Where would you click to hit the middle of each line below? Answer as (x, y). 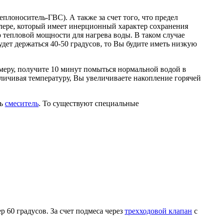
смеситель (22, 103)
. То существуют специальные (89, 103)
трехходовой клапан (158, 211)
